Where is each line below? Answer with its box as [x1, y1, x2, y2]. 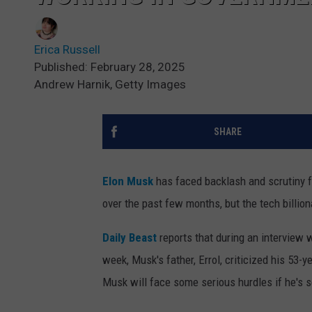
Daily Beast [102, 231, 157, 245]
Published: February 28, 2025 [34, 60, 185, 75]
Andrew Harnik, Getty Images [34, 77, 186, 92]
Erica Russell [34, 42, 100, 57]
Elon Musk [102, 174, 153, 189]
